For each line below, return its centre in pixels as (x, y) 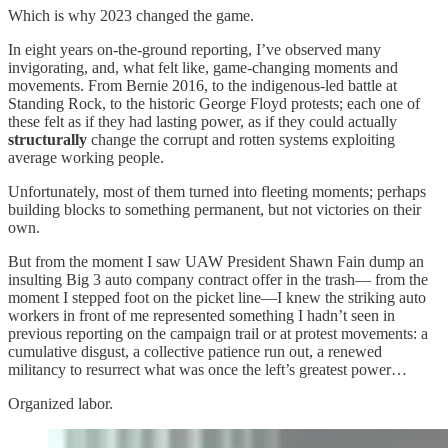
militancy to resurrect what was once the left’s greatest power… (207, 369)
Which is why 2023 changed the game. (131, 15)
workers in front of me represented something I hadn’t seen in (201, 315)
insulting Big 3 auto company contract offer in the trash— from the (218, 279)
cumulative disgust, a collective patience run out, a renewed (195, 351)
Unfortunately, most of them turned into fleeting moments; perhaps (217, 191)
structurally (47, 139)
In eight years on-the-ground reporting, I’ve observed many (194, 49)
